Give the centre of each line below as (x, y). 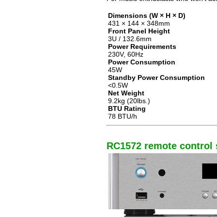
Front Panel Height (139, 31)
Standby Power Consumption (156, 77)
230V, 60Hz (126, 54)
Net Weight (126, 93)
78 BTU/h (123, 116)
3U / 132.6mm (130, 39)
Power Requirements (142, 46)
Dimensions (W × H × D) (147, 15)
